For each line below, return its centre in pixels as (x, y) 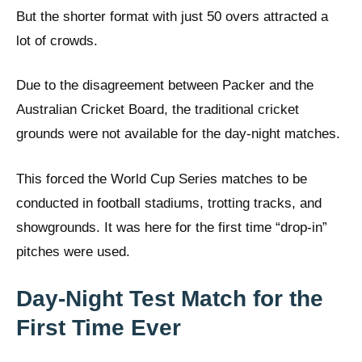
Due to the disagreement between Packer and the (165, 86)
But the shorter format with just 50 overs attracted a (172, 16)
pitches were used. (73, 251)
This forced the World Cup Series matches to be (162, 179)
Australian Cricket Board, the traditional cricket (158, 110)
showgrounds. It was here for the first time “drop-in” (172, 227)
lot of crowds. (57, 40)
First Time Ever (99, 328)
